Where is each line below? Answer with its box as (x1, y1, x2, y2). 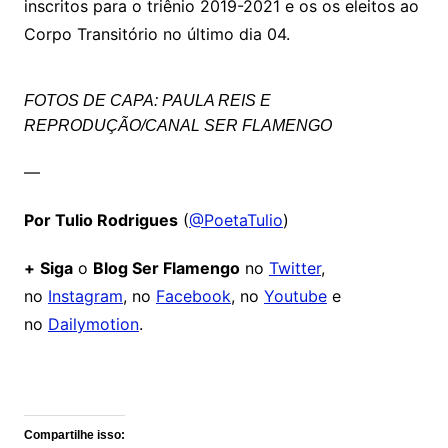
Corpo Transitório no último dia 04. (23, 24, 290, 45)
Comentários (33, 363, 147, 386)
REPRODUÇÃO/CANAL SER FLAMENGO (23, 117, 332, 135)
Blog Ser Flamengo (92, 258, 240, 279)
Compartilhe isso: (23, 428, 125, 443)
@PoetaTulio (188, 210, 283, 231)
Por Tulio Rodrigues (23, 210, 178, 231)
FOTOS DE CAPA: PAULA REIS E (23, 92, 271, 110)
